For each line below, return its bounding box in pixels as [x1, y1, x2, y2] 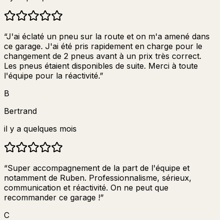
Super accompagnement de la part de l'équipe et [7, 163, 190, 173]
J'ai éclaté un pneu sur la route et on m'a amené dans [6, 31, 210, 41]
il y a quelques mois [4, 123, 77, 134]
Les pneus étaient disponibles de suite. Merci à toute [4, 60, 198, 71]
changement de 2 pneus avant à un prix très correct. [4, 51, 201, 61]
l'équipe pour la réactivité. [4, 70, 100, 81]
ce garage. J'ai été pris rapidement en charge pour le [4, 41, 202, 51]
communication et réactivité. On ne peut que [4, 182, 168, 192]
